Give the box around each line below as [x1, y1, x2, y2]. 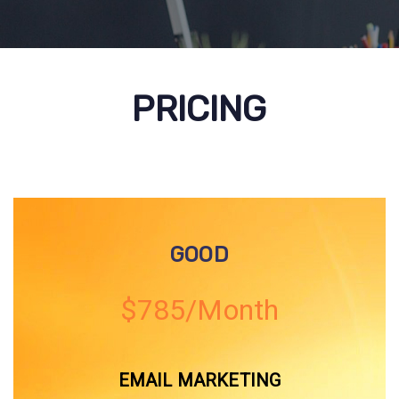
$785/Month [119, 293, 280, 328]
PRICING [132, 88, 267, 130]
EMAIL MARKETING [118, 370, 281, 392]
